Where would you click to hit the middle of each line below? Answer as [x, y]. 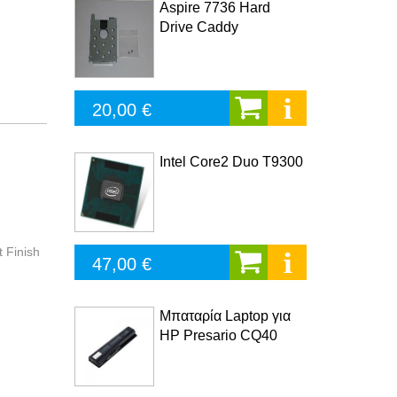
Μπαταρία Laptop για [225, 316]
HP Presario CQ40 [218, 335]
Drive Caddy [198, 27]
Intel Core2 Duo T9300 [231, 162]
